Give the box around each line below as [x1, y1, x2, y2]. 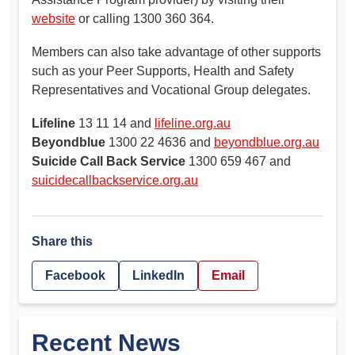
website [32, 12, 75, 26]
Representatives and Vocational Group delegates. [32, 82, 311, 97]
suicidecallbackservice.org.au [32, 173, 198, 187]
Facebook [45, 268, 105, 282]
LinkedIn [132, 268, 185, 282]
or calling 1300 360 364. [75, 12, 214, 26]
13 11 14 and [75, 116, 155, 130]
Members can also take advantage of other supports [32, 44, 321, 59]
